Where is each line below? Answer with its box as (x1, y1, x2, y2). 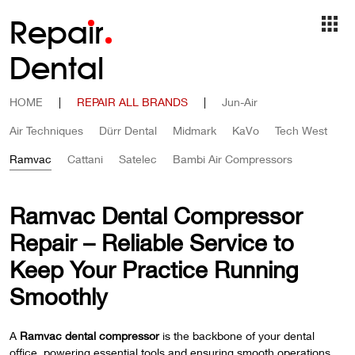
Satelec (119, 152, 157, 166)
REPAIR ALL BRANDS (77, 95, 188, 109)
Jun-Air (222, 95, 258, 109)
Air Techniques (10, 124, 83, 137)
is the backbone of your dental (159, 329, 315, 342)
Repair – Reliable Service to (10, 229, 294, 257)
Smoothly (10, 283, 108, 311)
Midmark (173, 124, 216, 137)
